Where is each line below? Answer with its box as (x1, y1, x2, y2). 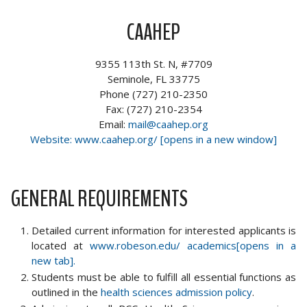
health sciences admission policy (101, 285, 252, 299)
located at (32, 238, 90, 252)
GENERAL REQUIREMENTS (11, 184, 188, 214)
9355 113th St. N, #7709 (95, 57, 212, 71)
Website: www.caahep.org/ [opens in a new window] (30, 132, 277, 146)
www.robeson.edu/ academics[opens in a (90, 238, 296, 252)
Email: (99, 117, 128, 131)
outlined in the (32, 285, 101, 299)
